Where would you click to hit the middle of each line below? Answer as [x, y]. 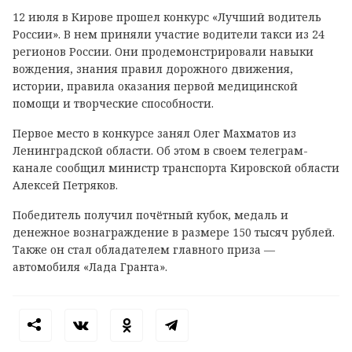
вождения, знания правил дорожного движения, [153, 68]
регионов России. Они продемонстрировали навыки [163, 51]
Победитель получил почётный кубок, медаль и [150, 214]
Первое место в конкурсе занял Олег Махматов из [154, 133]
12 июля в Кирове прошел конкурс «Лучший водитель [167, 16]
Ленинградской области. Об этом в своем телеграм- [160, 150]
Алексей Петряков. [65, 185]
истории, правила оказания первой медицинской [155, 86]
